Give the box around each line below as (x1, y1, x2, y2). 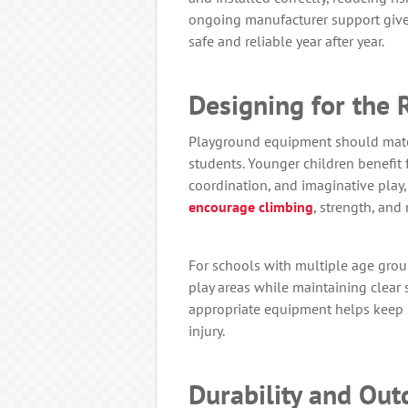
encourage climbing (189, 198, 313, 217)
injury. (189, 321, 225, 341)
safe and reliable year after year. (189, 32, 384, 51)
